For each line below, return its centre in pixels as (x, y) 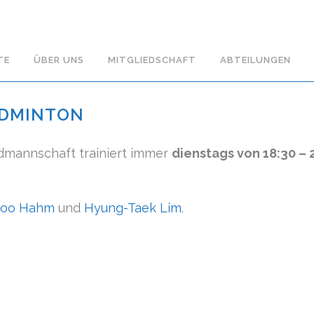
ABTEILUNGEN (255, 60)
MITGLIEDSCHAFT (152, 60)
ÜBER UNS (59, 60)
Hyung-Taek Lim (133, 208)
